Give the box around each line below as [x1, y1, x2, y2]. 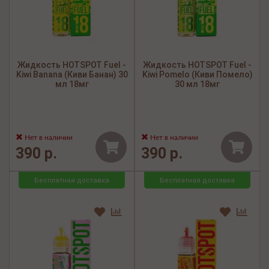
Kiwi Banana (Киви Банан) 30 [16, 70, 128, 80]
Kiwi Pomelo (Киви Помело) [142, 70, 253, 80]
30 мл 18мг [175, 79, 220, 89]
